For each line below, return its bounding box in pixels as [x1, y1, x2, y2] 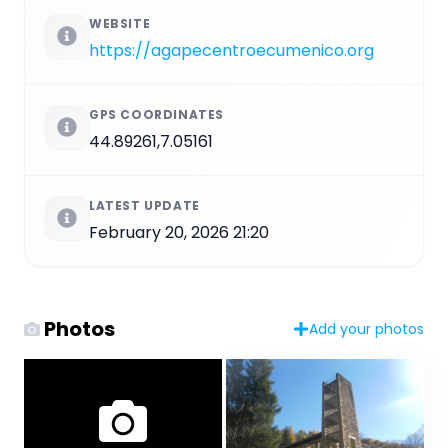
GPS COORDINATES [89, 105, 224, 123]
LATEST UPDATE [89, 196, 200, 214]
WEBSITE [89, 14, 151, 32]
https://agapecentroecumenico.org [89, 38, 374, 62]
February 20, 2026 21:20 [89, 220, 269, 244]
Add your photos [309, 318, 424, 339]
